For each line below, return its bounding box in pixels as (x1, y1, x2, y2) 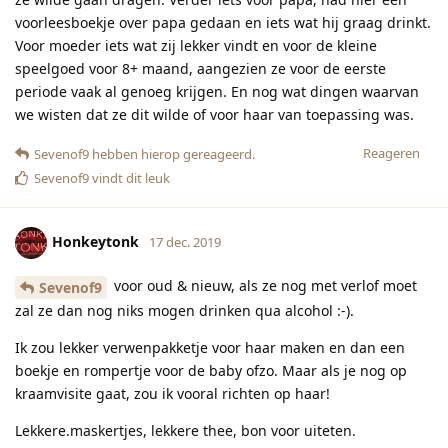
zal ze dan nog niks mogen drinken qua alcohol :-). (15, 300, 354, 320)
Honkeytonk (52, 231, 139, 251)
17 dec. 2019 (149, 232, 221, 251)
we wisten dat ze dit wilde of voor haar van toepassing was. (15, 105, 414, 125)
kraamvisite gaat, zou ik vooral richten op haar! (15, 383, 330, 403)
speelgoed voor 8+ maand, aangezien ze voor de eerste (15, 59, 386, 79)
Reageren (363, 144, 420, 163)
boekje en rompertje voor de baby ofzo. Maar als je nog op (15, 360, 407, 380)
